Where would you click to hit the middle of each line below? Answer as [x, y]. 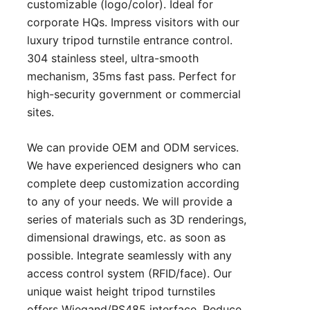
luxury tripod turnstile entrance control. [130, 40]
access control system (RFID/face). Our [129, 274]
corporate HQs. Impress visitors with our [133, 22]
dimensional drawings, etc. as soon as [126, 238]
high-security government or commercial [134, 94]
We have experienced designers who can [134, 166]
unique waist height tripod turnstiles [121, 292]
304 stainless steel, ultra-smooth [113, 58]
